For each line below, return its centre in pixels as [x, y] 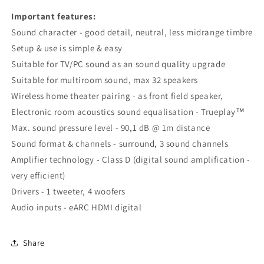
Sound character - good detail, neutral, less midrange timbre [132, 32]
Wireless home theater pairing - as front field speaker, [117, 96]
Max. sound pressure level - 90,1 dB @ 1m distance [111, 128]
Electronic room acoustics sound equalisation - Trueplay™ [128, 112]
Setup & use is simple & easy [67, 48]
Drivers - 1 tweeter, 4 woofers [68, 191]
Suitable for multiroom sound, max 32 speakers [105, 80]
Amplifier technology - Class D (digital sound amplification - [131, 159]
